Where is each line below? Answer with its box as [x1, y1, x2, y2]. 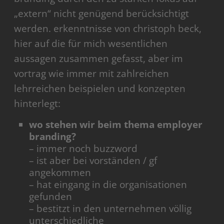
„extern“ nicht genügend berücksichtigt [14, 7, 189, 20]
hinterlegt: [14, 97, 61, 110]
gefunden [29, 190, 72, 203]
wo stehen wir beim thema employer [29, 118, 203, 131]
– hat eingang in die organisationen [29, 178, 187, 191]
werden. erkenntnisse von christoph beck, [14, 22, 202, 35]
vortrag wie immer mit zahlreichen [14, 67, 169, 80]
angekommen [29, 166, 91, 179]
